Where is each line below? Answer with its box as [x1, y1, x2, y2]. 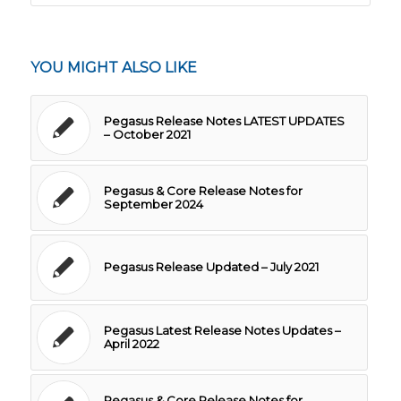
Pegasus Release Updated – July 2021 [103, 259, 319, 274]
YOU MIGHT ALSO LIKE [30, 58, 197, 76]
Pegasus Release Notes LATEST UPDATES [103, 113, 345, 128]
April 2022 [103, 336, 159, 351]
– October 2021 [103, 126, 191, 141]
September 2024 [103, 196, 203, 211]
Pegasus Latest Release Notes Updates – [103, 322, 341, 337]
